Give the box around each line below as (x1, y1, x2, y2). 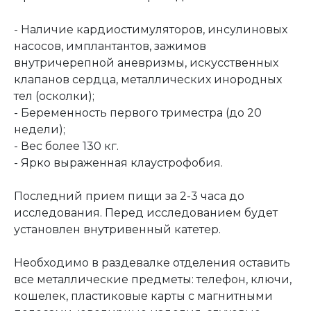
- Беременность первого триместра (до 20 (14, 106, 262, 119)
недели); (14, 122, 65, 136)
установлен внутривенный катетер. (14, 222, 221, 236)
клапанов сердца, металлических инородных (14, 72, 282, 86)
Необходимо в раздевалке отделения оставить (14, 255, 290, 269)
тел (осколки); (14, 89, 94, 103)
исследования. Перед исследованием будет (14, 205, 278, 219)
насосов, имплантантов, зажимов (14, 39, 206, 53)
